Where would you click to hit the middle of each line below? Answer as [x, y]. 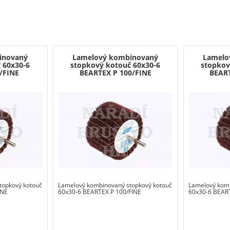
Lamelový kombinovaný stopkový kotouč [115, 185]
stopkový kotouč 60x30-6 [116, 65]
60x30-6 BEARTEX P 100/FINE [100, 192]
